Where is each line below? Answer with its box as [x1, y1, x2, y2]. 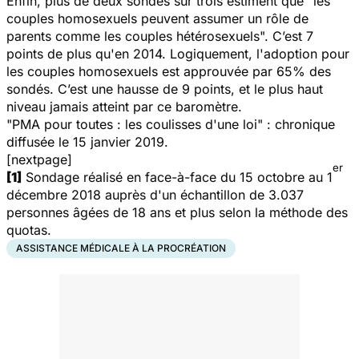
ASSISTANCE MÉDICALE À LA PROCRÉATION [16, 241, 226, 254]
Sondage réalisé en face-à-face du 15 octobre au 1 [22, 168, 333, 185]
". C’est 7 [260, 27, 313, 44]
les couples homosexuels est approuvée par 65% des [6, 63, 331, 79]
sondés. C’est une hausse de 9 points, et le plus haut [6, 80, 323, 97]
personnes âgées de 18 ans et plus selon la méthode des [6, 204, 348, 220]
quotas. [6, 221, 51, 238]
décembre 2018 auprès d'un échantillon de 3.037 [6, 186, 304, 203]
